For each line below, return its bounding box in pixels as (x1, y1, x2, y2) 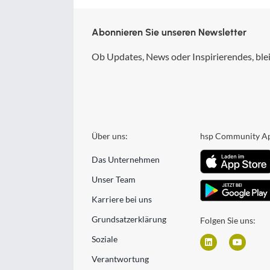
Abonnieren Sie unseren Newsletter (91, 27, 246, 38)
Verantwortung (91, 254, 149, 264)
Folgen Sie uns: (200, 215, 256, 226)
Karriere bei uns (91, 194, 152, 204)
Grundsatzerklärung (91, 214, 166, 224)
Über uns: (91, 131, 128, 141)
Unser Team (91, 174, 136, 184)
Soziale (91, 234, 118, 244)
